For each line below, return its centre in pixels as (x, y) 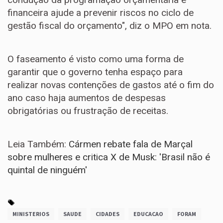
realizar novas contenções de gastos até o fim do (111, 85)
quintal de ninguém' (47, 170)
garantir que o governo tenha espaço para (95, 72)
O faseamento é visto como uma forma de (96, 59)
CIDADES (108, 214)
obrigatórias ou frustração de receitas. (88, 111)
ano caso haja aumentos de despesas (87, 98)
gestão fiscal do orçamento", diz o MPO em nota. (110, 26)
